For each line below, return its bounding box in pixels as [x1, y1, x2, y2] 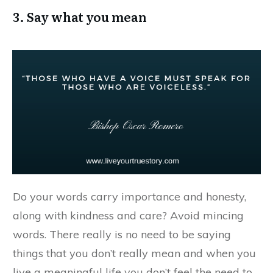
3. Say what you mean [13, 7, 147, 26]
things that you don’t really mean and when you [13, 246, 256, 260]
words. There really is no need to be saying [13, 227, 231, 241]
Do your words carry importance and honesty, [13, 189, 246, 204]
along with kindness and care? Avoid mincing [13, 208, 244, 222]
